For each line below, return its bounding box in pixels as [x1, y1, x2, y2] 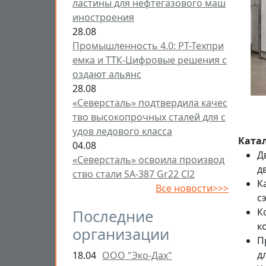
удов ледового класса [72, 125, 172, 138]
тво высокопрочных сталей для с [72, 110, 226, 123]
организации [72, 224, 169, 245]
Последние [72, 206, 153, 227]
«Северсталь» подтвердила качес [72, 96, 227, 109]
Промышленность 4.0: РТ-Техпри [72, 39, 224, 52]
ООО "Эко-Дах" [102, 249, 172, 262]
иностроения [72, 11, 134, 24]
